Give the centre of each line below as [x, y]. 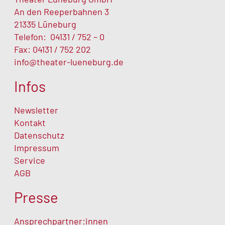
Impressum [37, 148]
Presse [36, 197]
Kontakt [30, 123]
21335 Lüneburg [45, 24]
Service [31, 160]
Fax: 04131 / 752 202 [52, 49]
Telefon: [32, 37]
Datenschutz [39, 135]
